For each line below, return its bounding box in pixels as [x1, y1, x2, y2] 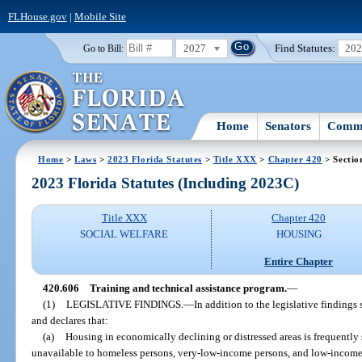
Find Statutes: [275, 41, 336, 54]
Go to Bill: [82, 43, 124, 53]
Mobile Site [74, 10, 126, 23]
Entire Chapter [264, 255, 334, 267]
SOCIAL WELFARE [80, 228, 169, 241]
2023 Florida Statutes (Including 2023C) [32, 175, 300, 192]
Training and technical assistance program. [89, 281, 287, 294]
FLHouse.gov [7, 10, 67, 23]
